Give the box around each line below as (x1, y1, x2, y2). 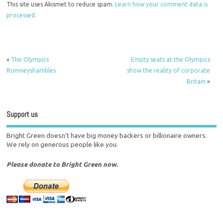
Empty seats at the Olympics (130, 56, 210, 63)
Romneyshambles (6, 67, 56, 74)
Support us (6, 109, 38, 119)
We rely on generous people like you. (6, 140, 118, 149)
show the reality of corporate (126, 67, 210, 74)
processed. (6, 11, 37, 18)
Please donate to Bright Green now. (6, 160, 118, 169)
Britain (186, 78, 206, 85)
